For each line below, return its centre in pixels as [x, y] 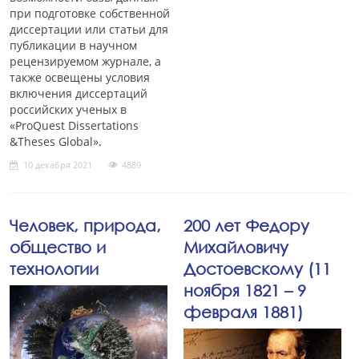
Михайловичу [236, 247]
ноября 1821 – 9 [244, 290]
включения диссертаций [79, 93]
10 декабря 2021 [58, 165]
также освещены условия [80, 77]
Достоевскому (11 [257, 268]
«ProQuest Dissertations [74, 125]
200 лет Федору [246, 225]
